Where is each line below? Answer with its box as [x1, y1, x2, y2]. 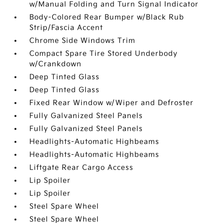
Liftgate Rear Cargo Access [29, 163, 134, 172]
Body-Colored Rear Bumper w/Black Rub [29, 13, 185, 21]
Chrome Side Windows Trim [29, 36, 136, 45]
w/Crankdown [29, 60, 82, 68]
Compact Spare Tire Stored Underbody [29, 49, 178, 58]
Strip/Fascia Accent [29, 23, 104, 32]
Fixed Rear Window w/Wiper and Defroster [29, 99, 194, 107]
